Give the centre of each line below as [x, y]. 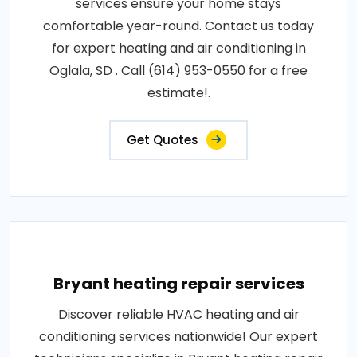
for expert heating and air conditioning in [178, 48]
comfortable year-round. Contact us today [178, 26]
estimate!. [178, 93]
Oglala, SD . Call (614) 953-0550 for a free [178, 71]
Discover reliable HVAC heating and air [178, 314]
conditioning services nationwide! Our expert [178, 337]
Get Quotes [163, 140]
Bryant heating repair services [178, 284]
